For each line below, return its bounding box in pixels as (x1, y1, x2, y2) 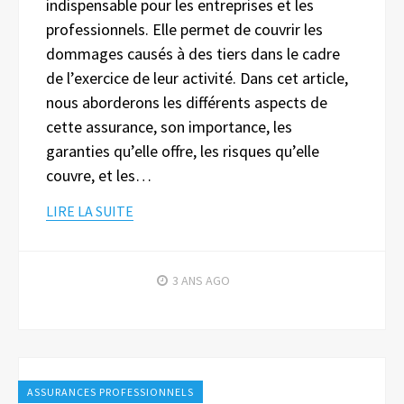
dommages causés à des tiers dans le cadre (46, 43, 340, 65)
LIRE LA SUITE (46, 202, 133, 221)
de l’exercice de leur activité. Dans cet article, (46, 68, 348, 89)
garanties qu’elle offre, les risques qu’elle (46, 141, 319, 162)
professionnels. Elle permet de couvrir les (46, 19, 323, 41)
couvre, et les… (46, 165, 151, 187)
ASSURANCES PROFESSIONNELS (27, 385, 194, 399)
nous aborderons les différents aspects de (46, 92, 327, 114)
